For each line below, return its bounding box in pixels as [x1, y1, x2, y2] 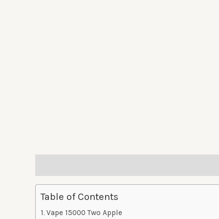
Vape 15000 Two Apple [46, 208, 123, 217]
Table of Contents [41, 191, 118, 203]
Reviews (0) [89, 160, 131, 170]
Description [35, 160, 79, 170]
